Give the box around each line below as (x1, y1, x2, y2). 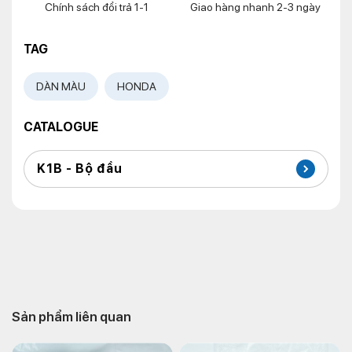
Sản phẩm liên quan (12, 309, 131, 324)
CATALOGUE (24, 119, 98, 134)
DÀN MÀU (36, 80, 86, 93)
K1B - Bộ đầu (37, 161, 123, 176)
